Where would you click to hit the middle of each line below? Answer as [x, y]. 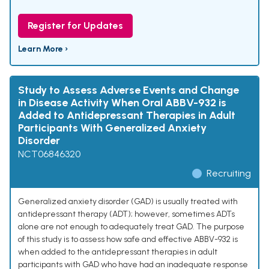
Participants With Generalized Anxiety [112, 128]
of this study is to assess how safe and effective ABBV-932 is [128, 240]
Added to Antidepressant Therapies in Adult [127, 116]
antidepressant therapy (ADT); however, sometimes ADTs [126, 214]
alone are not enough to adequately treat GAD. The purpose [131, 227]
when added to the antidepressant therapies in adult [118, 252]
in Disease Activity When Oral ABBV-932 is [122, 103]
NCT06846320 [49, 154]
